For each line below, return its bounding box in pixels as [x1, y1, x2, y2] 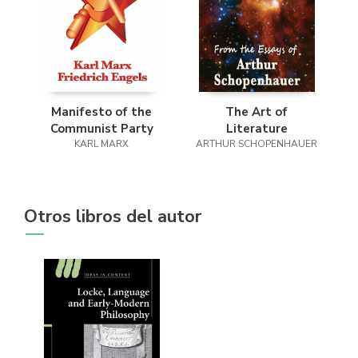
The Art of [225, 103, 288, 120]
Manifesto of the [51, 103, 152, 120]
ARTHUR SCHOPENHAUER [196, 137, 317, 150]
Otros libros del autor [24, 204, 201, 229]
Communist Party [50, 120, 153, 137]
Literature [225, 120, 288, 137]
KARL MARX [74, 137, 129, 150]
